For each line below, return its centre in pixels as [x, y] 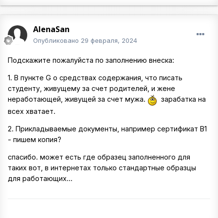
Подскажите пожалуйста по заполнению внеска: [92, 60]
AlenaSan [51, 29]
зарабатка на [182, 99]
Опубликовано [57, 41]
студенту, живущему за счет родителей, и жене [91, 89]
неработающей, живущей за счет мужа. [78, 99]
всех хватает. [33, 111]
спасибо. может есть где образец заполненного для [99, 157]
